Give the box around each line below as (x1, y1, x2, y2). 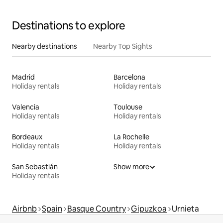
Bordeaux (12, 132, 42, 142)
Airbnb (12, 204, 37, 215)
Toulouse (113, 103, 142, 112)
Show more (113, 162, 149, 172)
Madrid (12, 73, 35, 82)
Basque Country (67, 204, 126, 215)
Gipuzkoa (131, 204, 167, 215)
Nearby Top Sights (93, 42, 152, 51)
